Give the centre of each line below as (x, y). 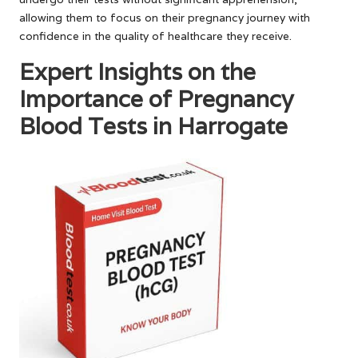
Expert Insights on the (137, 71)
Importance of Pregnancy (156, 98)
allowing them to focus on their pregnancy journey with (165, 17)
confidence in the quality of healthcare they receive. (155, 36)
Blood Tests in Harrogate (153, 125)
